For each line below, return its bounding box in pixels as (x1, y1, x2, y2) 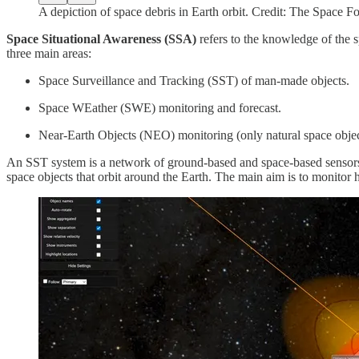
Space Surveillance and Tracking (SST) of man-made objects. (38, 73, 349, 87)
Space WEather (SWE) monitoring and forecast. (38, 100, 281, 115)
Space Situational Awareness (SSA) (6, 31, 196, 46)
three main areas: (6, 46, 91, 60)
